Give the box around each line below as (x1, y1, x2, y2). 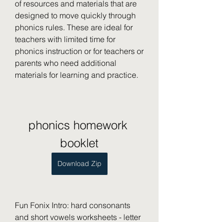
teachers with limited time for (15, 34, 115, 44)
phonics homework (28, 118, 127, 132)
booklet (60, 136, 99, 150)
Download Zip (57, 159, 102, 168)
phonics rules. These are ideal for (15, 22, 133, 32)
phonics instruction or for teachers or (15, 46, 144, 56)
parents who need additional (15, 58, 116, 68)
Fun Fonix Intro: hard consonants (15, 200, 130, 210)
